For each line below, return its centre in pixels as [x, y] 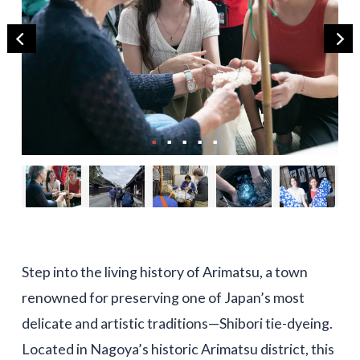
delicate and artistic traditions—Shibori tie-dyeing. [177, 323]
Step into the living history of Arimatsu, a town [164, 272]
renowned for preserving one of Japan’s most [163, 298]
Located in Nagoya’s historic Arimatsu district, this [178, 349]
